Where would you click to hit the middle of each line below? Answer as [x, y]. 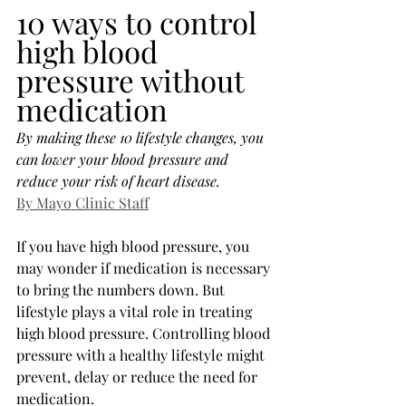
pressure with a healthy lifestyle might [142, 355]
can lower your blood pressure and [124, 159]
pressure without [134, 80]
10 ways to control [140, 22]
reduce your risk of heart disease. [118, 181]
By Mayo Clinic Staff [82, 203]
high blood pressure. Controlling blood [145, 333]
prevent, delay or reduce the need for [139, 377]
